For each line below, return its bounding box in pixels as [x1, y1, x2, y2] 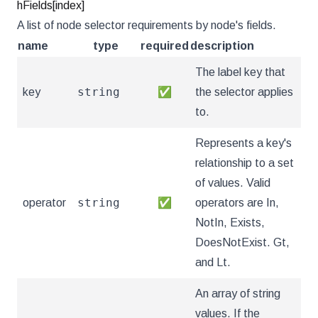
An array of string [195, 287, 280, 300]
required [141, 40, 189, 52]
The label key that [195, 66, 285, 78]
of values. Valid [195, 177, 270, 189]
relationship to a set [195, 157, 294, 169]
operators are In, [195, 197, 279, 209]
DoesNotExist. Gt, [195, 236, 290, 248]
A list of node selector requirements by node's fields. [17, 19, 276, 31]
